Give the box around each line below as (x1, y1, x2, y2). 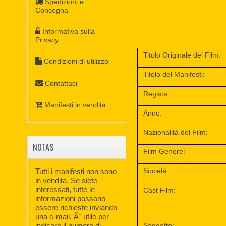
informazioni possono (35, 194, 106, 203)
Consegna (35, 6, 69, 14)
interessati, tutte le (35, 185, 95, 194)
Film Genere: (143, 147, 186, 156)
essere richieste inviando (35, 203, 118, 212)
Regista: (143, 89, 170, 98)
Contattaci (45, 79, 78, 87)
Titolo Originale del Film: (143, 51, 221, 60)
